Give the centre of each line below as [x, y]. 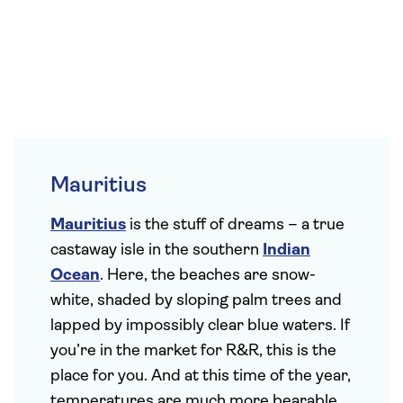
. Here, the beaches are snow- [208, 276]
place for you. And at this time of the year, [201, 376]
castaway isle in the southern [157, 251]
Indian [287, 251]
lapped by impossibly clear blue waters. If [200, 326]
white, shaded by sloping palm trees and [196, 301]
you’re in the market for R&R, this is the [193, 351]
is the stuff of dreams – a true [235, 225]
